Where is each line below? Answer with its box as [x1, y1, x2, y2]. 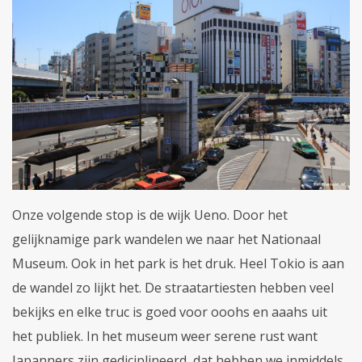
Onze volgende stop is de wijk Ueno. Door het [12, 206, 288, 225]
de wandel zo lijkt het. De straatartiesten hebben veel [12, 279, 334, 297]
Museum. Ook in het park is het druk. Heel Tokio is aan [12, 255, 344, 273]
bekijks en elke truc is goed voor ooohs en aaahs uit [12, 303, 327, 322]
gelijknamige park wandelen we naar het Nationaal [12, 230, 321, 249]
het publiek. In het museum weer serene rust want [12, 327, 318, 346]
